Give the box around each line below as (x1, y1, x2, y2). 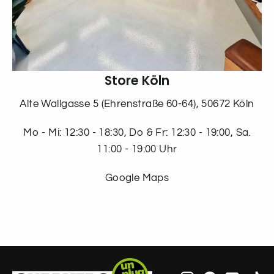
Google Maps (105, 172, 169, 183)
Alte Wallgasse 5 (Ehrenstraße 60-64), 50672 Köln (20, 98, 254, 109)
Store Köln (105, 71, 169, 89)
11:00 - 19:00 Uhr (97, 143, 177, 155)
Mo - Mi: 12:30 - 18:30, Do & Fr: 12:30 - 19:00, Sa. (23, 127, 251, 138)
